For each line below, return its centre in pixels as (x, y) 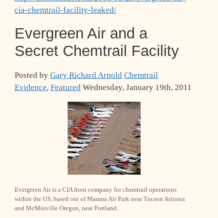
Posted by (32, 75)
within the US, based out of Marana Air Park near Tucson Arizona (100, 199)
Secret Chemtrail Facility (97, 51)
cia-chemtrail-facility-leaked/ (65, 10)
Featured (66, 88)
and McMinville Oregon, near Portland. (66, 209)
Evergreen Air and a (81, 33)
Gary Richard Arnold (86, 75)
